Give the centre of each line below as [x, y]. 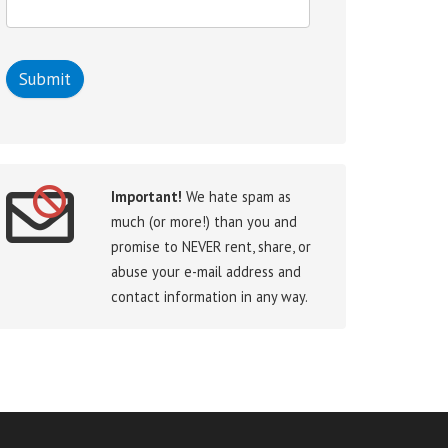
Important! [146, 196]
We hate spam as [236, 196]
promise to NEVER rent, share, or [211, 246]
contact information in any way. [209, 296]
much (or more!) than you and [204, 221]
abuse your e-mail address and [206, 271]
